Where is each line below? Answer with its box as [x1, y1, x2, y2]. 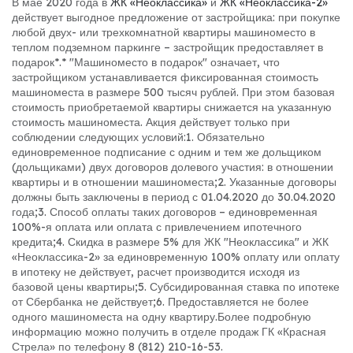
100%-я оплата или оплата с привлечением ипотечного [12, 220, 302, 235]
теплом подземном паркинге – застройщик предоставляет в [12, 40, 323, 55]
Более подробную [217, 310, 311, 325]
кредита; [12, 235, 56, 250]
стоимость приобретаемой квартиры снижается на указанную [12, 100, 332, 115]
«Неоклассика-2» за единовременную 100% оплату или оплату [12, 250, 340, 265]
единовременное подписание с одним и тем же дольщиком [12, 145, 321, 160]
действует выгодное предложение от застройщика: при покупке [12, 10, 340, 25]
